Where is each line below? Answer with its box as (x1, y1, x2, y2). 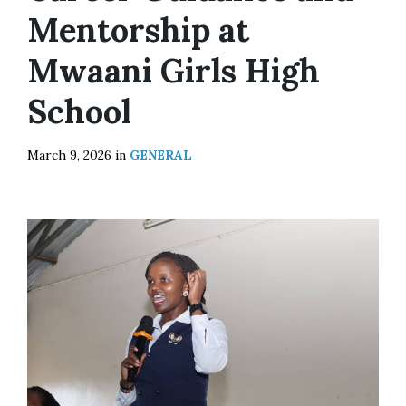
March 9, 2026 (27, 146, 115, 163)
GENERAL (130, 146, 192, 163)
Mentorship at (27, 8, 249, 51)
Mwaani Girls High (27, 49, 320, 92)
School (27, 90, 131, 132)
